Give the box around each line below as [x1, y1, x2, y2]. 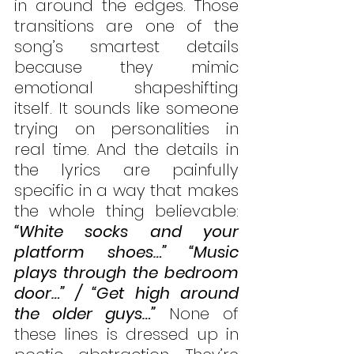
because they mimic [14, 56, 239, 79]
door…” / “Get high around [14, 282, 239, 305]
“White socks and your [14, 220, 239, 243]
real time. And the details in [14, 138, 239, 161]
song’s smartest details [14, 36, 239, 58]
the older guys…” [14, 303, 156, 326]
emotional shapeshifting [14, 77, 239, 100]
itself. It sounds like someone [14, 97, 239, 120]
